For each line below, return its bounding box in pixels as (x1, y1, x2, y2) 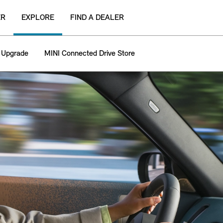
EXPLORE (21, 13, 54, 22)
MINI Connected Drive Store (44, 49, 135, 58)
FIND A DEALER (70, 13, 124, 22)
